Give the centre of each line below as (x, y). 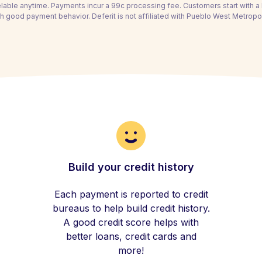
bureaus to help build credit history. (131, 208)
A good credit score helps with (131, 222)
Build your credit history (131, 167)
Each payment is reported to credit (131, 194)
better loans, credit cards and (131, 236)
